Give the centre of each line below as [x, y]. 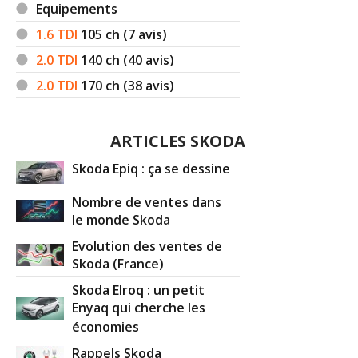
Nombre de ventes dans [147, 202]
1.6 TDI [57, 34]
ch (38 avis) [140, 85]
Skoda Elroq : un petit [139, 290]
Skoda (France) [118, 264]
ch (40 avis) [140, 60]
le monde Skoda [121, 220]
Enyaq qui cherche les [139, 308]
